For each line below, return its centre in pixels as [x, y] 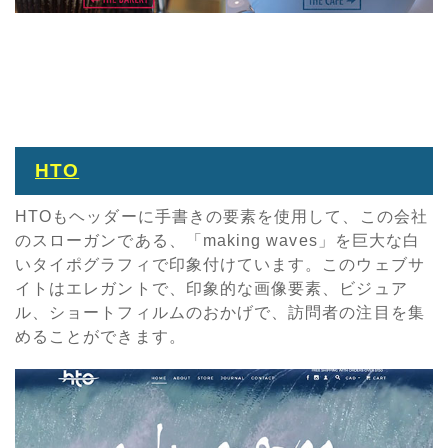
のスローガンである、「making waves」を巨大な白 [218, 240]
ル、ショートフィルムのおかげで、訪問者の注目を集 [220, 312]
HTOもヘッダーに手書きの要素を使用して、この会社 [221, 216]
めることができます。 [100, 336]
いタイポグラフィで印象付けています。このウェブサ [220, 264]
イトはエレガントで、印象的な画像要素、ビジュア [211, 288]
